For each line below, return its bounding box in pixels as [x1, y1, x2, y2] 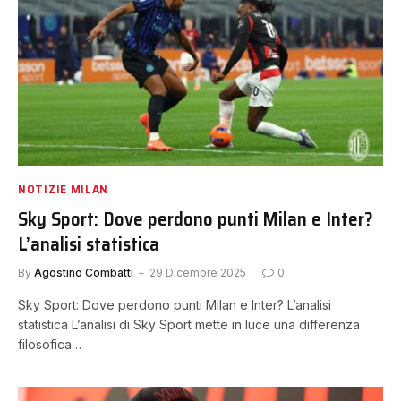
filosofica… [18, 336, 81, 352]
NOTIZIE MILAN [18, 178, 109, 199]
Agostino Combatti [34, 265, 133, 279]
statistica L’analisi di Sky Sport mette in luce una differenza [18, 316, 360, 332]
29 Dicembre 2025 [149, 265, 246, 279]
